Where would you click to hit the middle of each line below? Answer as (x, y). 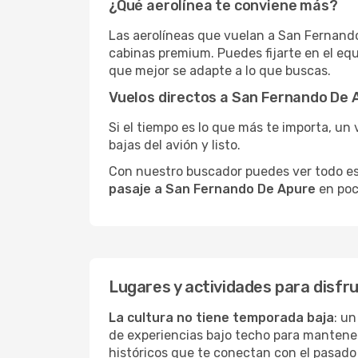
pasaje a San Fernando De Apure (212, 189)
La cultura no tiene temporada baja (221, 318)
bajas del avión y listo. (175, 145)
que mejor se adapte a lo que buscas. (220, 71)
